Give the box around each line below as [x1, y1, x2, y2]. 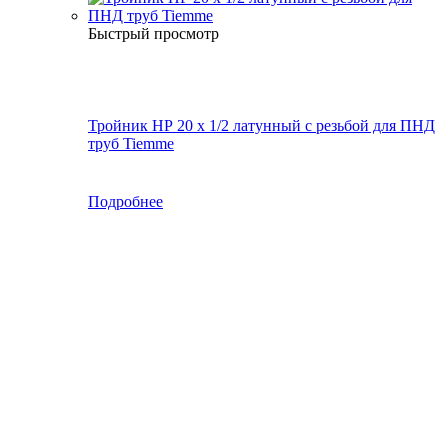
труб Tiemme [88, 134, 174, 152]
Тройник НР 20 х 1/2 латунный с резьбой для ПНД [88, 116, 435, 134]
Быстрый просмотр [88, 24, 219, 42]
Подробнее [88, 192, 163, 210]
